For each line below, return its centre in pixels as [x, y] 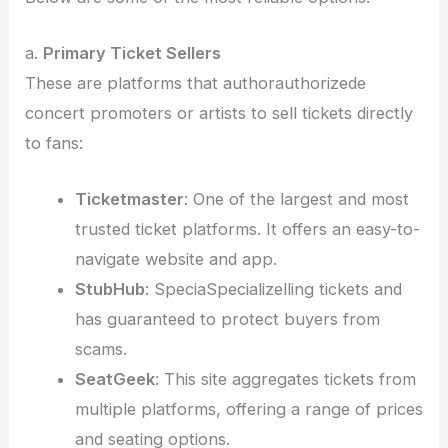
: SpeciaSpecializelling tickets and [273, 289]
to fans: [54, 143]
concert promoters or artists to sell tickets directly [219, 113]
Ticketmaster [129, 199]
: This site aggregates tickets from [285, 379]
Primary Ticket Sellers [132, 53]
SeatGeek [114, 379]
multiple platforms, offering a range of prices [248, 409]
